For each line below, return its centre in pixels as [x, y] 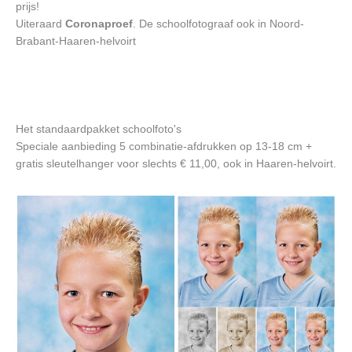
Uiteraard [40, 24]
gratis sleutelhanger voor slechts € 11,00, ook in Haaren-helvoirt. [176, 163]
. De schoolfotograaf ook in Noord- [218, 24]
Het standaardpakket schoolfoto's [99, 129]
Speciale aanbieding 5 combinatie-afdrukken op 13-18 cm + [164, 146]
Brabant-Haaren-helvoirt [76, 41]
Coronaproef [99, 24]
